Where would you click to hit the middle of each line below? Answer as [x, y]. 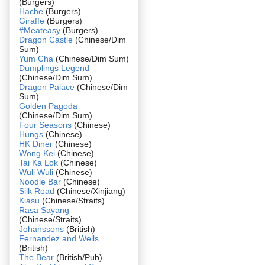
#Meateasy [40, 30]
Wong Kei [37, 153]
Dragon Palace [47, 87]
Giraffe [33, 20]
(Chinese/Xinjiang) [90, 191]
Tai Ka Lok [38, 162]
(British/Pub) [78, 257]
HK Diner [36, 143]
